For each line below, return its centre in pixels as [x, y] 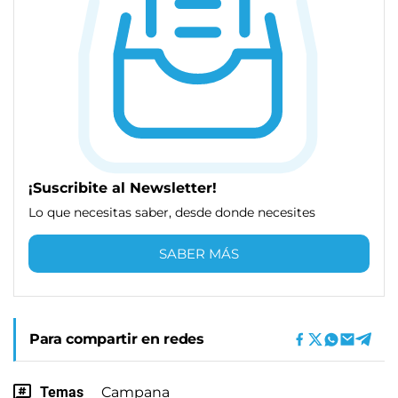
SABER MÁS [199, 253]
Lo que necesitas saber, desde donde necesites [172, 212]
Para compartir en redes [117, 338]
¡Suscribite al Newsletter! [123, 187]
